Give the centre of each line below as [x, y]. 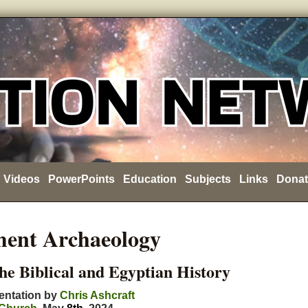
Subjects [208, 179]
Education [150, 179]
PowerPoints [81, 179]
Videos [21, 179]
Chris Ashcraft [98, 296]
